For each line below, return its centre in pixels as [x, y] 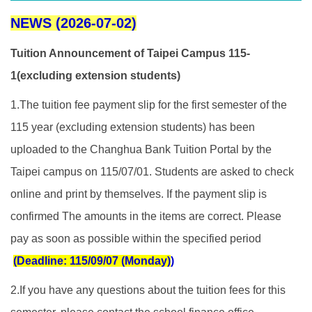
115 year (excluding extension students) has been [133, 127]
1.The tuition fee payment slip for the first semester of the [149, 104]
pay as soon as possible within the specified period [136, 238]
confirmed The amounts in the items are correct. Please [146, 216]
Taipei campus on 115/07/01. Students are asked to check [152, 171]
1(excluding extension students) [95, 75]
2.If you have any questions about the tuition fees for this [148, 290]
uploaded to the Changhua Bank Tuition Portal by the [141, 149]
